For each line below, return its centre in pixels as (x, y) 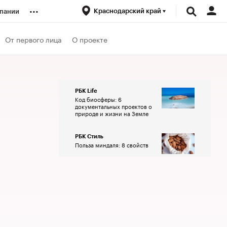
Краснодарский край (128, 11)
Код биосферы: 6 (98, 99)
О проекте (90, 39)
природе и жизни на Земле (112, 113)
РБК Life (86, 91)
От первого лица (33, 39)
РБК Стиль (89, 137)
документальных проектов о (113, 106)
